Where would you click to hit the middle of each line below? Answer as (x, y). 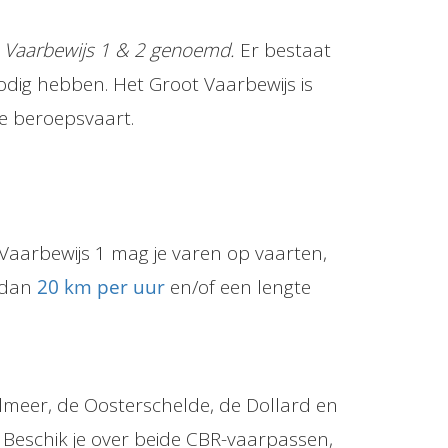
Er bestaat (283, 50)
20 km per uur (103, 287)
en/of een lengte (240, 287)
